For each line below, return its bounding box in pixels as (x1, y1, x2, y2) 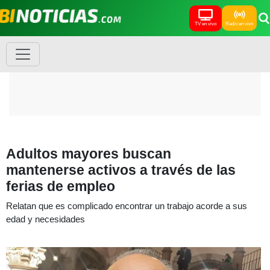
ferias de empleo (6, 178, 115, 194)
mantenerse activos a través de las (6, 162, 236, 178)
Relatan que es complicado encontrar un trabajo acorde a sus (6, 201, 247, 211)
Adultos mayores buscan (6, 146, 171, 162)
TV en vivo (195, 20, 216, 27)
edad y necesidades (6, 214, 85, 224)
